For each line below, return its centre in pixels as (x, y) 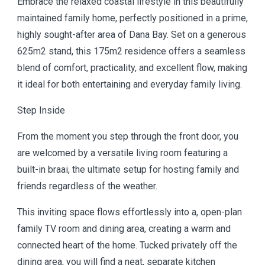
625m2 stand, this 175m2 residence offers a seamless (131, 51)
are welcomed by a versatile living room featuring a (122, 153)
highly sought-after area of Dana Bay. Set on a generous (132, 35)
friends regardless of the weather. (87, 186)
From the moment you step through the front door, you (128, 136)
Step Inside (41, 110)
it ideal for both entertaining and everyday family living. (130, 84)
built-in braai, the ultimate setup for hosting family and (128, 169)
